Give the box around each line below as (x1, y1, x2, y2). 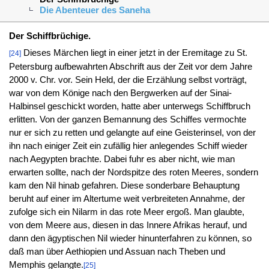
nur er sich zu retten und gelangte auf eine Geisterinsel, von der (8, 127, 256, 138)
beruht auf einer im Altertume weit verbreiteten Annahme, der (8, 193, 245, 204)
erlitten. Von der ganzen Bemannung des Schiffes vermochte (8, 114, 246, 124)
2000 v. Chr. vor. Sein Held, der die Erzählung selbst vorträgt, (8, 74, 247, 85)
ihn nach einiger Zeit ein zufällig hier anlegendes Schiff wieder (8, 141, 247, 151)
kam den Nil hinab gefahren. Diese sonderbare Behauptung (8, 180, 240, 190)
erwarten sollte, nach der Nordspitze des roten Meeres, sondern (8, 167, 258, 177)
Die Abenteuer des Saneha (39, 5, 150, 15)
